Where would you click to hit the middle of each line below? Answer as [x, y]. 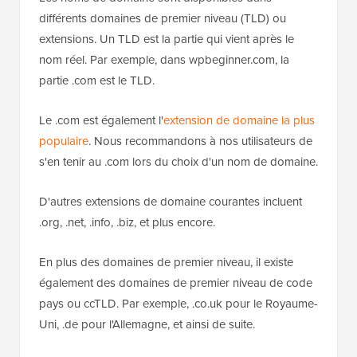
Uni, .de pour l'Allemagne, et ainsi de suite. [147, 324]
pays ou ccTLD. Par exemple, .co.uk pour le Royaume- [178, 304]
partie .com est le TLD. [97, 80]
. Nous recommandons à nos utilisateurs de [200, 141]
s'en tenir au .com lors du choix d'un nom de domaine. [178, 162]
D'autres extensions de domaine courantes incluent [171, 202]
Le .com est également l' [101, 120]
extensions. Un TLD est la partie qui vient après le [167, 39]
